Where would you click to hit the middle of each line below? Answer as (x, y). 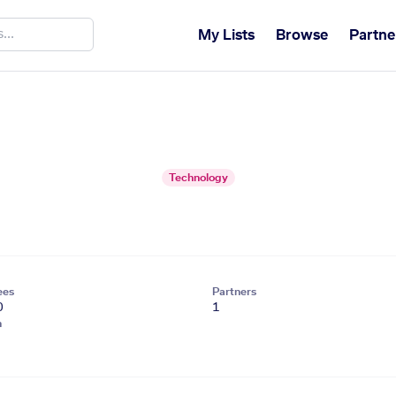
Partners (234, 292)
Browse (302, 35)
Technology (198, 178)
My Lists (226, 35)
